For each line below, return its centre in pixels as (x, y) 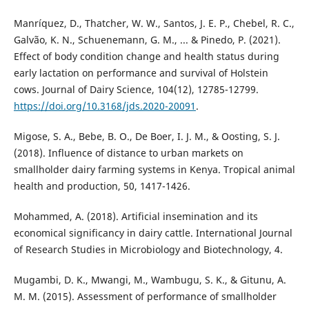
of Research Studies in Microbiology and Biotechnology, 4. (148, 249)
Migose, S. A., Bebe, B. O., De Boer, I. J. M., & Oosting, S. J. (147, 136)
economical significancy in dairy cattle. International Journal (153, 232)
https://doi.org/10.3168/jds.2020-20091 (104, 106)
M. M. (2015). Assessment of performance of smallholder (145, 296)
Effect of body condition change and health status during (146, 56)
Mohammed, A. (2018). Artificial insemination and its (136, 216)
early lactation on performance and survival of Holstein (141, 72)
